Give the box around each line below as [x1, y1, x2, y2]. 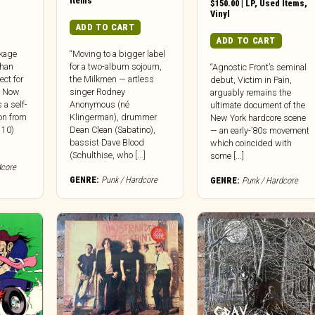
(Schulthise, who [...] [69, 150, 146, 161]
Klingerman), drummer [69, 112, 157, 123]
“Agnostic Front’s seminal [210, 62, 307, 73]
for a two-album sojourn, [69, 61, 162, 72]
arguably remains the [210, 87, 292, 98]
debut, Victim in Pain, [210, 75, 292, 86]
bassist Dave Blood [69, 137, 144, 148]
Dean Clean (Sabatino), [69, 124, 155, 136]
